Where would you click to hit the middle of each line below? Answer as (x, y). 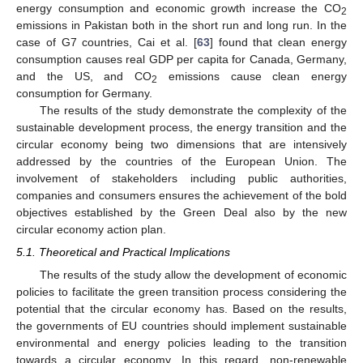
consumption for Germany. (84, 93)
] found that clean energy (278, 42)
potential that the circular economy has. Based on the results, (181, 309)
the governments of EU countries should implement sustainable (181, 326)
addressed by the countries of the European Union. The (181, 161)
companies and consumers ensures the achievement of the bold (181, 195)
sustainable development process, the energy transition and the (181, 127)
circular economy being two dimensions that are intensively (181, 144)
